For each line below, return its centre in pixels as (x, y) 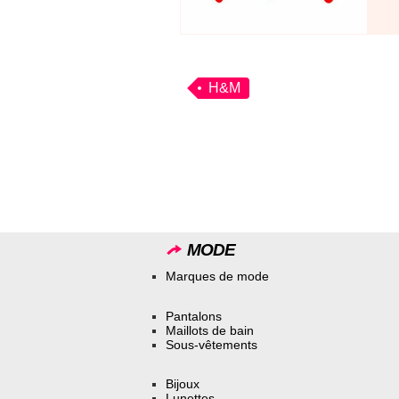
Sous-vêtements (212, 344)
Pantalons (194, 316)
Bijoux (183, 384)
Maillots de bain (210, 330)
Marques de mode (217, 276)
